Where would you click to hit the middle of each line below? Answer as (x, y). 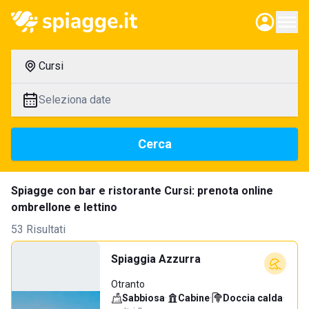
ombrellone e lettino (64, 207)
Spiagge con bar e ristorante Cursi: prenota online (142, 191)
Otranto (128, 284)
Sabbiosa (143, 298)
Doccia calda (253, 298)
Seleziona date (75, 100)
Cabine (194, 298)
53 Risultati (38, 229)
